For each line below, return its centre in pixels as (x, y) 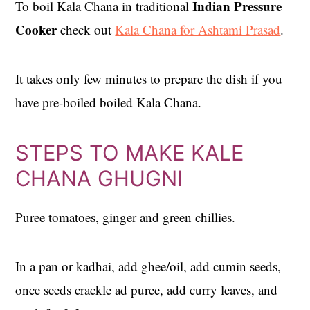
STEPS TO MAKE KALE (130, 153)
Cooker (36, 30)
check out (86, 30)
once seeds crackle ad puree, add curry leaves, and (147, 290)
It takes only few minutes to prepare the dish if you (149, 79)
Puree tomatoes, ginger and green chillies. (126, 217)
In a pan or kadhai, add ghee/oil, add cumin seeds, (148, 266)
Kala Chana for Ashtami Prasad (198, 30)
